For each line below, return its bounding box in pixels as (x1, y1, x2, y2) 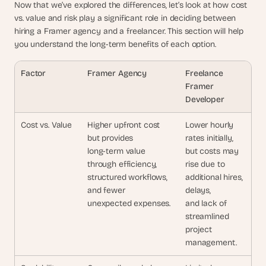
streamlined (185, 211, 229, 221)
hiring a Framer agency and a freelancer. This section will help (14, 26, 244, 36)
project (185, 224, 213, 235)
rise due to (185, 159, 225, 169)
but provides (87, 133, 136, 143)
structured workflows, (87, 172, 168, 182)
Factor (21, 68, 46, 78)
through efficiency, (87, 159, 160, 169)
